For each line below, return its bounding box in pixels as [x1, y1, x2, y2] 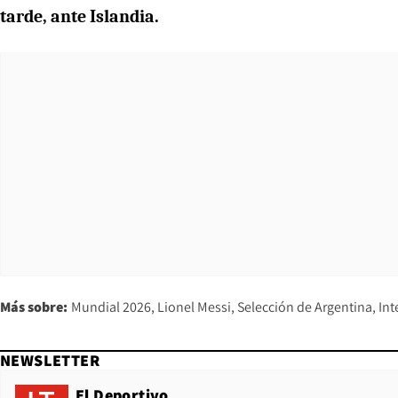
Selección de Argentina [237, 297, 372, 316]
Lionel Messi [157, 297, 231, 316]
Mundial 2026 [71, 297, 151, 316]
